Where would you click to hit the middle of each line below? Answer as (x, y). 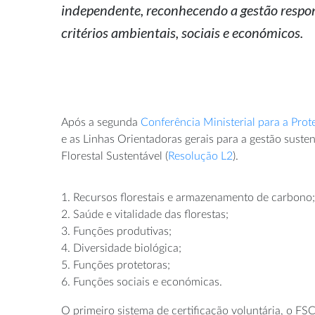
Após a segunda (101, 122)
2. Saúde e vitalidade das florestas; (145, 214)
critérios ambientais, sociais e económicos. (182, 32)
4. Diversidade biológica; (121, 248)
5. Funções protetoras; (116, 265)
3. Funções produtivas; (116, 231)
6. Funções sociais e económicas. (142, 282)
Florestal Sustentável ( (115, 156)
